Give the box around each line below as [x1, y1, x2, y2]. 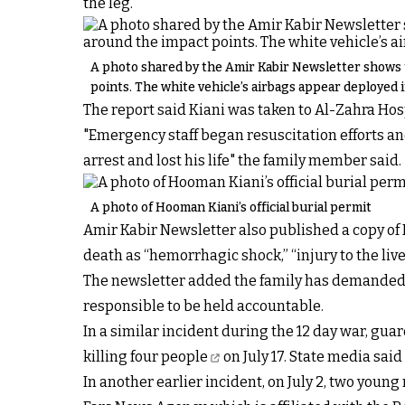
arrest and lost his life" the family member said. [83, 152, 401, 169]
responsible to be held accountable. [83, 297, 324, 315]
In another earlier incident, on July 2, [83, 373, 329, 391]
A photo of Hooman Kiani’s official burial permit [90, 200, 372, 215]
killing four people [83, 348, 208, 365]
